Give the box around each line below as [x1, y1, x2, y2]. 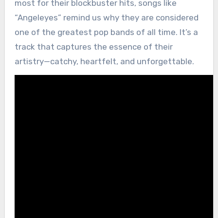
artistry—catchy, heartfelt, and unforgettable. [14, 56, 194, 66]
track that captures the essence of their [14, 41, 173, 52]
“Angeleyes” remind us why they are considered [14, 12, 199, 22]
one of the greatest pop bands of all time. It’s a [14, 27, 198, 37]
